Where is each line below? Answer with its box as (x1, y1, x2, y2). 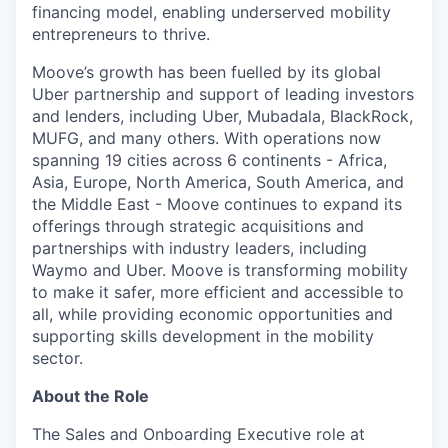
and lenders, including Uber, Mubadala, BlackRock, (32, 106, 413, 127)
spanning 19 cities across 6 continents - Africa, (32, 150, 387, 171)
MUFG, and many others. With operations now (32, 128, 381, 149)
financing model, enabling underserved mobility (32, 2, 391, 23)
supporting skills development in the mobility (32, 326, 374, 347)
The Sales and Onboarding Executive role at (32, 424, 365, 445)
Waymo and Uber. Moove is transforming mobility (32, 260, 408, 281)
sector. (32, 348, 83, 369)
